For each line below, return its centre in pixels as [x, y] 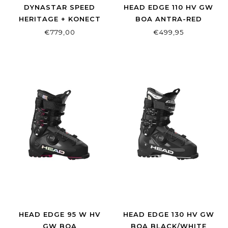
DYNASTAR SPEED [60, 7]
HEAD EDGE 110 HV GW [168, 7]
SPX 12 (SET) [60, 31]
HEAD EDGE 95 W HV [60, 214]
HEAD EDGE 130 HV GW [168, 214]
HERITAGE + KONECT [60, 19]
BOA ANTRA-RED [168, 19]
